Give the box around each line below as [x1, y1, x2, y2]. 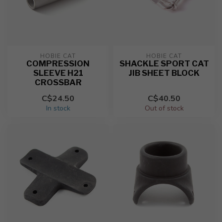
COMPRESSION [26, 58, 90, 68]
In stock [46, 104, 70, 113]
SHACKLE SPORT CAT [119, 58, 209, 68]
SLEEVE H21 [33, 68, 83, 78]
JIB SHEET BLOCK [128, 68, 200, 78]
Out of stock [144, 104, 184, 113]
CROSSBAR [34, 77, 82, 87]
